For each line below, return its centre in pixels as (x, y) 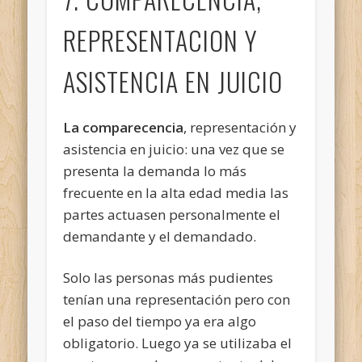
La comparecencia (124, 127)
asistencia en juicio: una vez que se (174, 149)
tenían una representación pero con (177, 299)
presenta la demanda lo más (155, 170)
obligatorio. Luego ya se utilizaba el (178, 343)
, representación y (240, 127)
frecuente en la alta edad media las (176, 192)
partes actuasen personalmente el (172, 214)
